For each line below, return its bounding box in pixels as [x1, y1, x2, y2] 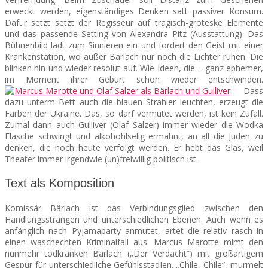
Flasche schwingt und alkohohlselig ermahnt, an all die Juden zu [5, 130, 263, 142]
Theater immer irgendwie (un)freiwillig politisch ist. [5, 153, 198, 165]
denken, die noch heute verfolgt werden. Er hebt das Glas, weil [5, 141, 263, 153]
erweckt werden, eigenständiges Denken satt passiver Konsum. [5, 5, 263, 17]
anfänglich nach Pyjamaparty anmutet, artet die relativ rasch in [5, 224, 263, 236]
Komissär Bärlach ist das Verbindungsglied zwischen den [5, 202, 263, 214]
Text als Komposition [5, 176, 114, 190]
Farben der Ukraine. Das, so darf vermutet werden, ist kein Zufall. [5, 107, 263, 119]
